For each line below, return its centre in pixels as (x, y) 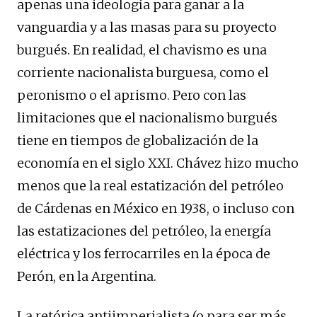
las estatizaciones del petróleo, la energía (144, 231)
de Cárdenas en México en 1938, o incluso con (156, 208)
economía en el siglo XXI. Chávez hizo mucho (158, 163)
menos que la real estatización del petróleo (150, 185)
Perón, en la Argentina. (87, 276)
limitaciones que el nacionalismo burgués (147, 117)
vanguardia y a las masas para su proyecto (147, 27)
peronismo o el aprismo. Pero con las (132, 95)
